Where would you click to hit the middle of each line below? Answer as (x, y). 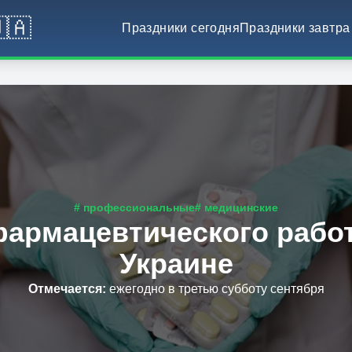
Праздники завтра (295, 28)
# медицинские (236, 207)
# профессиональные (134, 207)
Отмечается (65, 289)
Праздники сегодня (181, 28)
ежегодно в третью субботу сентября (216, 289)
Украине (176, 264)
